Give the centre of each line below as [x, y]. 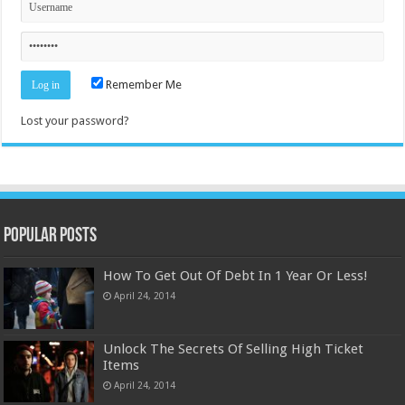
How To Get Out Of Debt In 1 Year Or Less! [236, 275]
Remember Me [143, 84]
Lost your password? [75, 120]
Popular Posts [51, 236]
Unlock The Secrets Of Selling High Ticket [234, 349]
